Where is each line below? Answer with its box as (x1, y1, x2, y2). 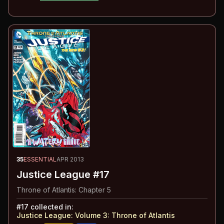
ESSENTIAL (23, 155, 56, 163)
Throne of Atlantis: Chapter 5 (16, 185, 111, 194)
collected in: (28, 202, 73, 211)
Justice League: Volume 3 (16, 211, 107, 219)
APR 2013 (56, 155, 84, 163)
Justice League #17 (16, 168, 109, 180)
